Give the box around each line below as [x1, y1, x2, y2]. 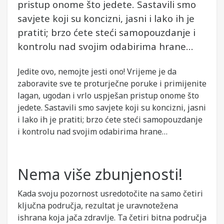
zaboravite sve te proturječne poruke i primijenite [17, 78, 206, 89]
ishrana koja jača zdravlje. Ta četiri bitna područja [17, 212, 206, 223]
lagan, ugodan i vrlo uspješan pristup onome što [17, 90, 199, 101]
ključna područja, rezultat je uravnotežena [17, 200, 178, 211]
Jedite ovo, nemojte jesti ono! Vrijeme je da [17, 66, 176, 77]
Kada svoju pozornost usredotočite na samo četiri [17, 188, 203, 199]
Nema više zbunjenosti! [17, 164, 182, 184]
